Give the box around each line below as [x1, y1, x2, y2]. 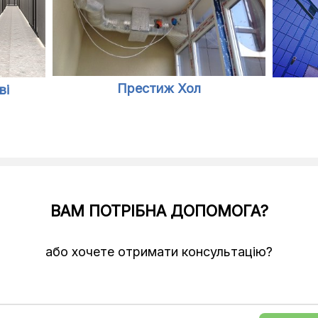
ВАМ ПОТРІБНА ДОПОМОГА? [50, 201, 268, 220]
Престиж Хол [117, 81, 201, 97]
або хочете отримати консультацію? [45, 243, 273, 259]
